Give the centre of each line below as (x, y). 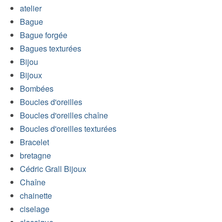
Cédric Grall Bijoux (53, 168)
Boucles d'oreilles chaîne (64, 115)
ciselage (35, 209)
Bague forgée (44, 35)
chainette (36, 195)
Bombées (37, 88)
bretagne (35, 155)
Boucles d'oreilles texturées (68, 128)
